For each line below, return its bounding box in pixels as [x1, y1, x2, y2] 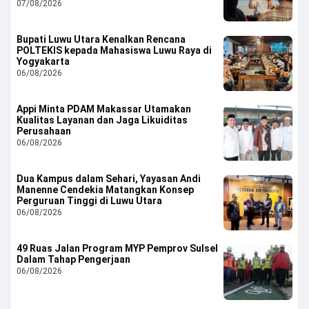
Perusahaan [17, 125, 71, 137]
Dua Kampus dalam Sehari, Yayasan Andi [17, 172, 201, 184]
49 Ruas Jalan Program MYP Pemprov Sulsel [17, 242, 218, 254]
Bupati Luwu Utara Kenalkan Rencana [17, 33, 186, 45]
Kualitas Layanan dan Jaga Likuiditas [17, 114, 188, 126]
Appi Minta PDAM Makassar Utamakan [17, 103, 191, 114]
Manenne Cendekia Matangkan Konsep [17, 183, 194, 195]
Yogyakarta [17, 55, 70, 67]
